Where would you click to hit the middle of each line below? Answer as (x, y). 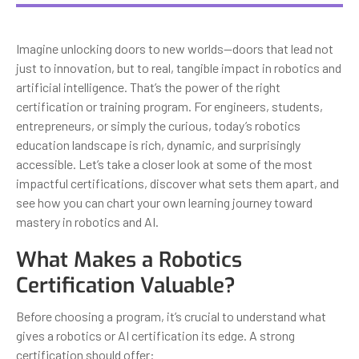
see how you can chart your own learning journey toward (164, 202)
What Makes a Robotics (129, 260)
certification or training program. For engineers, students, (169, 106)
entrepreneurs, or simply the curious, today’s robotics (158, 125)
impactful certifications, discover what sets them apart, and (177, 183)
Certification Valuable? (126, 285)
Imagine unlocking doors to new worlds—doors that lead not (175, 48)
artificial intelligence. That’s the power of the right (148, 87)
